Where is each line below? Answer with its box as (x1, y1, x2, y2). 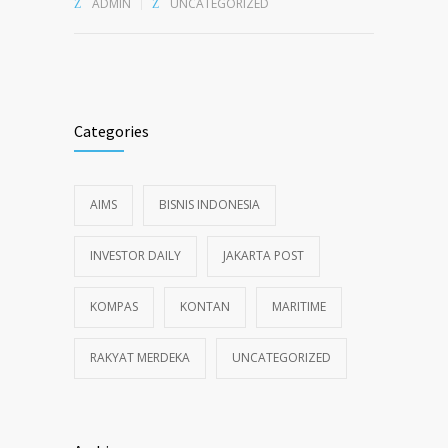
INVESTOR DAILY (90, 246, 181, 264)
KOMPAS (90, 297, 138, 315)
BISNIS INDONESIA (159, 195, 260, 213)
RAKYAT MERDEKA (90, 348, 190, 366)
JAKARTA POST (223, 246, 304, 264)
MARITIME (272, 297, 326, 315)
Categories (74, 120, 149, 141)
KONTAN (180, 297, 230, 315)
